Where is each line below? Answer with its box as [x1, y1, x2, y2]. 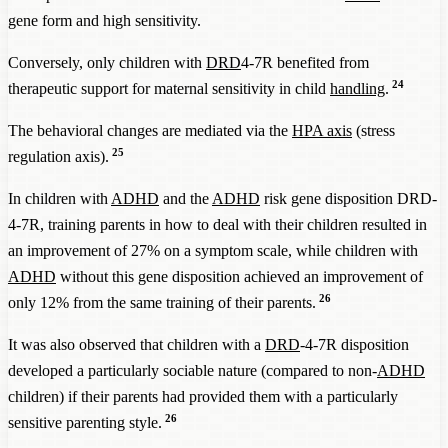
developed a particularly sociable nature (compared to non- [8, 362, 377, 380]
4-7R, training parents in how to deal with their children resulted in [8, 216, 427, 234]
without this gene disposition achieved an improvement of [56, 268, 423, 286]
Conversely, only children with [8, 54, 206, 72]
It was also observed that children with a [8, 336, 265, 354]
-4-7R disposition [300, 336, 409, 354]
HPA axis [292, 122, 352, 140]
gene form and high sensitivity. [8, 12, 201, 30]
